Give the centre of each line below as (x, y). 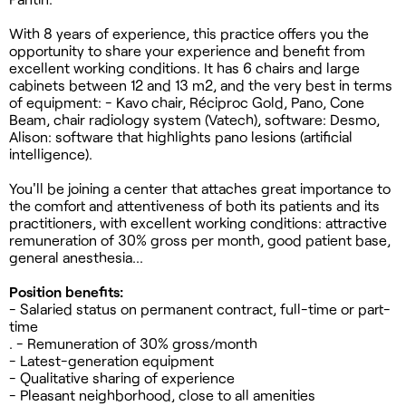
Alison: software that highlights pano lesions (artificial (181, 136)
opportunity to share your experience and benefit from (187, 50)
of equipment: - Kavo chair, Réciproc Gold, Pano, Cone (187, 101)
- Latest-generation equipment (111, 360)
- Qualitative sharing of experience (122, 377)
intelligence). (51, 153)
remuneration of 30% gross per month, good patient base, (200, 239)
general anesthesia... (76, 256)
